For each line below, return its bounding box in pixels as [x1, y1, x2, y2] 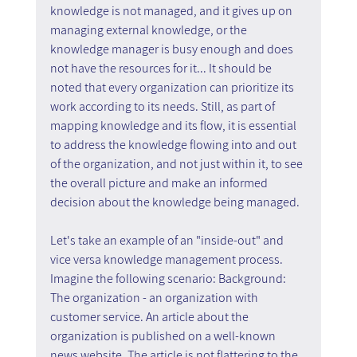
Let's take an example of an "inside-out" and [49, 231, 286, 249]
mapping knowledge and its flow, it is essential [49, 116, 299, 134]
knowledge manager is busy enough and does [49, 40, 296, 57]
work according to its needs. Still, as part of [49, 97, 277, 115]
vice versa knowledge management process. [49, 250, 285, 268]
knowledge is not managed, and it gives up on [49, 2, 295, 19]
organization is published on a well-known [49, 327, 278, 344]
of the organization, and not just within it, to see [49, 155, 305, 172]
